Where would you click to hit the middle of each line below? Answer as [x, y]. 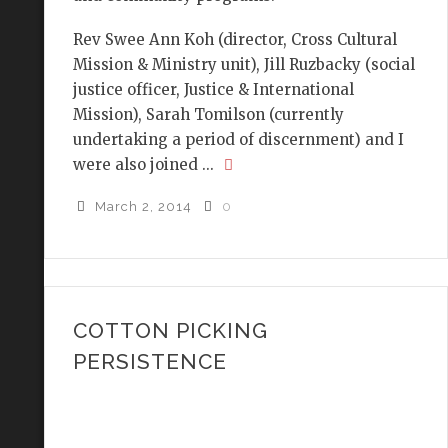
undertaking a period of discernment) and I [238, 140]
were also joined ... [145, 165]
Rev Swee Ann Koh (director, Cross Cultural [234, 40]
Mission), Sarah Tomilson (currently [208, 115]
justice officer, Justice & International [213, 90]
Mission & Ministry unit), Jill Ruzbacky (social [243, 65]
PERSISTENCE [149, 361]
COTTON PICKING [170, 330]
